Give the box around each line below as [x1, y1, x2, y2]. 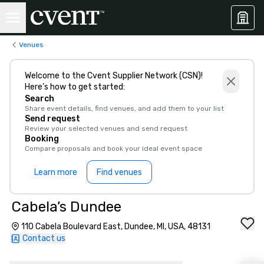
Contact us [22, 233, 65, 243]
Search [25, 94, 54, 104]
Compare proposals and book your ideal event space [25, 144, 202, 153]
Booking [25, 134, 59, 144]
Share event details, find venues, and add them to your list [25, 104, 224, 113]
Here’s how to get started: [25, 82, 125, 92]
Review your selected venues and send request [25, 124, 187, 133]
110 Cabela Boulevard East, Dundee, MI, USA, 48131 [21, 222, 210, 232]
